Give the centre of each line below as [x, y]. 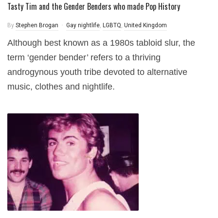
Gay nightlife [83, 25]
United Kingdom [145, 25]
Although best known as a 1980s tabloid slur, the [101, 43]
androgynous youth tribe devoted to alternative [97, 72]
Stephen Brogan [37, 25]
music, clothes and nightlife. [61, 87]
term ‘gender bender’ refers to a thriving [84, 57]
